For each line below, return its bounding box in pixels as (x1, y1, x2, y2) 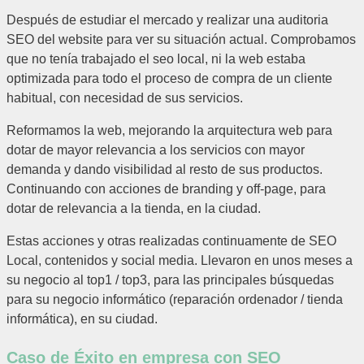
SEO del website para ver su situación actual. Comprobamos (6, 32, 356, 47)
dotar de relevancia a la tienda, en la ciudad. (6, 201, 261, 216)
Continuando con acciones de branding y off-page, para (6, 182, 326, 197)
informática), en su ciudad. (6, 312, 158, 327)
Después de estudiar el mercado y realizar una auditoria (6, 13, 328, 28)
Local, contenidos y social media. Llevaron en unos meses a (6, 253, 353, 268)
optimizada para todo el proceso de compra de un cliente (6, 71, 332, 86)
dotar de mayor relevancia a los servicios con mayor (6, 143, 305, 158)
